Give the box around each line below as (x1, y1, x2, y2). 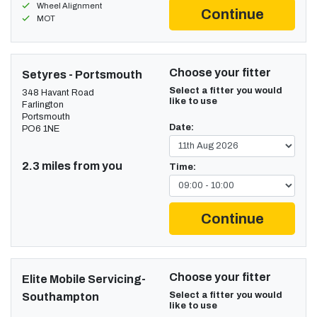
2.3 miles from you (22, 159, 122, 172)
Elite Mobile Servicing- (22, 272, 146, 285)
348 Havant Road (22, 87, 94, 98)
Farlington (22, 99, 64, 110)
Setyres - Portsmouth (22, 68, 142, 81)
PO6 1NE (22, 123, 59, 134)
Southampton (22, 290, 99, 303)
